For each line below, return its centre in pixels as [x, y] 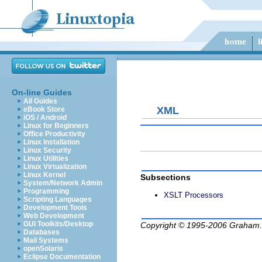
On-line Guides [42, 92]
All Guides [40, 101]
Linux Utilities [46, 158]
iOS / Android [45, 118]
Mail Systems [46, 240]
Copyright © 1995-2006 [185, 225]
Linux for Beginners [56, 126]
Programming [46, 191]
